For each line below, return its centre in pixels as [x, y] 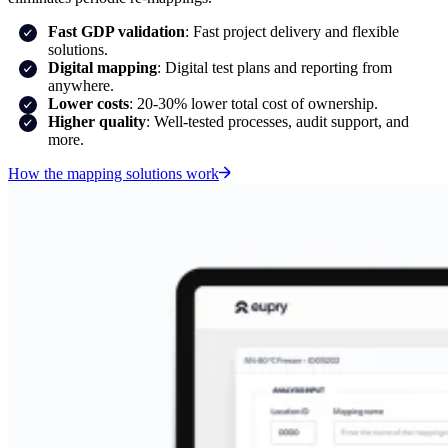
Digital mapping [102, 67]
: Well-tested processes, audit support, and [277, 121]
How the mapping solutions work [113, 173]
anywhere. [81, 85]
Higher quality [97, 121]
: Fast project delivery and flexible [292, 31]
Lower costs [88, 103]
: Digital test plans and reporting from [274, 67]
